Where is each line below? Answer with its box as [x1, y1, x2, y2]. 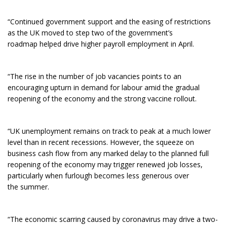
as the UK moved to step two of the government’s [8, 28, 173, 38]
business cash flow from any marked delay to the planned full [8, 148, 209, 159]
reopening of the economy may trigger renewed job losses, [8, 160, 203, 170]
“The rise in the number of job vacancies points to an [8, 71, 181, 82]
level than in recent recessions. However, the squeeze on [8, 137, 194, 147]
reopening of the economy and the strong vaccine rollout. [8, 94, 199, 104]
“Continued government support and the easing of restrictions [8, 17, 211, 27]
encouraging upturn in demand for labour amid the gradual [8, 83, 200, 93]
